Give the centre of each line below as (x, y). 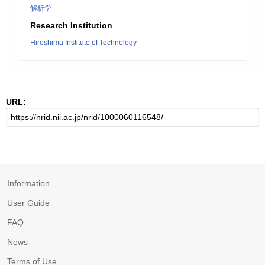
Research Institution (71, 25)
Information (28, 183)
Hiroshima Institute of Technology (83, 43)
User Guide (28, 203)
